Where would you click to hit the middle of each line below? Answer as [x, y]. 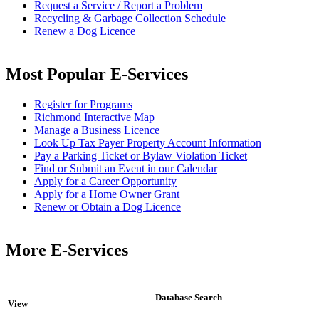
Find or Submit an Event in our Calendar [126, 168]
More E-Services [67, 250]
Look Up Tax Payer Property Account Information [148, 142]
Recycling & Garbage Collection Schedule [130, 19]
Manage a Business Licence [97, 130]
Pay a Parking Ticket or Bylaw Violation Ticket [141, 155]
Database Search [189, 297]
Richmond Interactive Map [94, 117]
